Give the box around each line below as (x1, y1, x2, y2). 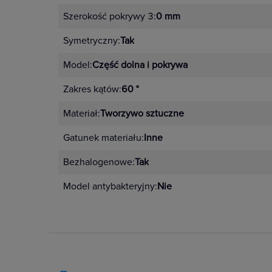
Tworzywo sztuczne (100, 107, 184, 120)
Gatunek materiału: (63, 132, 144, 144)
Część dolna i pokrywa (92, 59, 188, 71)
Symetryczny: (63, 35, 120, 47)
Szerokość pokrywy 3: (63, 10, 156, 22)
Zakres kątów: (63, 83, 121, 95)
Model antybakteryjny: (63, 180, 157, 192)
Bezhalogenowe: (63, 156, 135, 168)
